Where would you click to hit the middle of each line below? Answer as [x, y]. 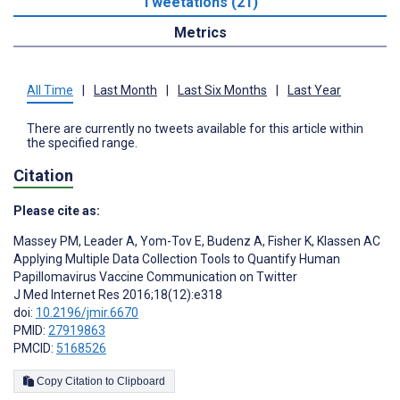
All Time [50, 90]
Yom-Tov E [170, 242]
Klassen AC [347, 242]
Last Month [125, 90]
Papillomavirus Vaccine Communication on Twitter [155, 277]
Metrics [200, 32]
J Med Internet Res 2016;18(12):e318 [118, 295]
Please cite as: [57, 211]
